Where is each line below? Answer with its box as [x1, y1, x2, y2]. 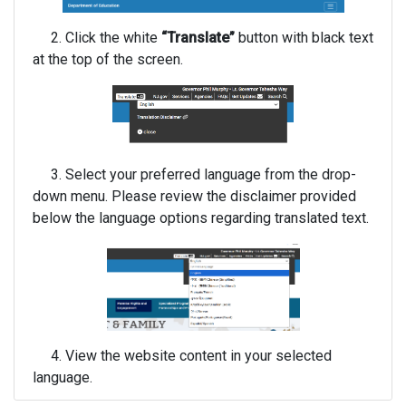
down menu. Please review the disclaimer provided [33, 188, 356, 205]
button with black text [235, 29, 373, 46]
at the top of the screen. [33, 51, 183, 68]
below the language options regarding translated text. [33, 209, 369, 227]
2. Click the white [33, 29, 161, 46]
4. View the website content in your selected [33, 347, 332, 364]
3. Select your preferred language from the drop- [33, 166, 356, 183]
